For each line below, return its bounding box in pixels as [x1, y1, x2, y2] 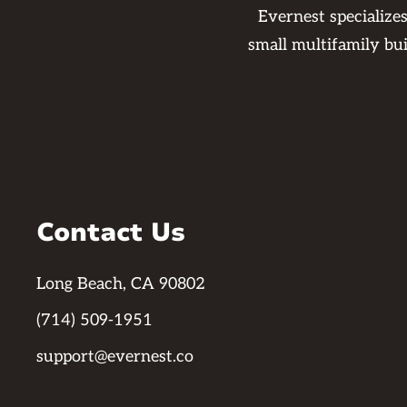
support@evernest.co [36, 347, 194, 366]
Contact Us [36, 215, 185, 250]
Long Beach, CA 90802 [36, 274, 205, 293]
